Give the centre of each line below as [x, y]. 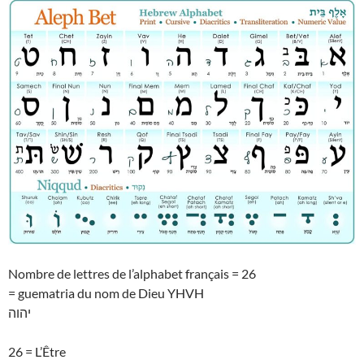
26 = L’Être [37, 352]
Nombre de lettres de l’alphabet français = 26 [132, 274]
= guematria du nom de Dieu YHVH [106, 293]
